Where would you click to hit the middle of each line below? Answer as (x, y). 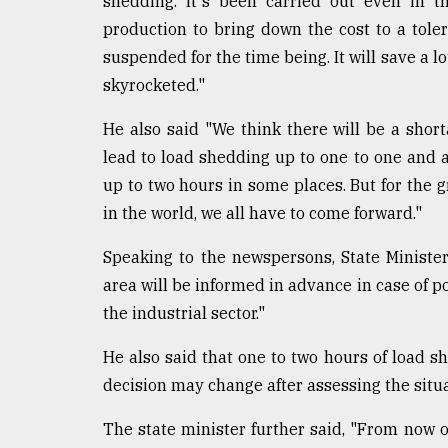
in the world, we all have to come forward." (262, 212)
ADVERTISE (67, 220)
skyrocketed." (154, 84)
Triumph (57, 61)
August (37, 108)
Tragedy (70, 23)
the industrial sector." (184, 312)
